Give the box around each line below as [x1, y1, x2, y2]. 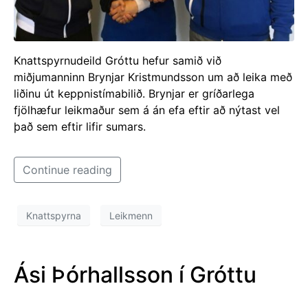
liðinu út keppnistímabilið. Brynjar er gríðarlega [14, 87, 254, 101]
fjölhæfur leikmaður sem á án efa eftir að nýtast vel [14, 103, 280, 118]
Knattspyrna [26, 209, 81, 221]
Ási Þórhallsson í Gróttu [14, 261, 256, 289]
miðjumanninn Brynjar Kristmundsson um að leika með [14, 70, 292, 85]
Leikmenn [109, 209, 153, 221]
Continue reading [23, 163, 112, 177]
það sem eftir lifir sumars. [14, 120, 146, 134]
